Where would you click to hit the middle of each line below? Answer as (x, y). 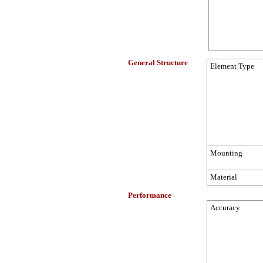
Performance (150, 195)
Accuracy (225, 208)
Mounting (226, 153)
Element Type (232, 66)
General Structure (158, 63)
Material (224, 177)
